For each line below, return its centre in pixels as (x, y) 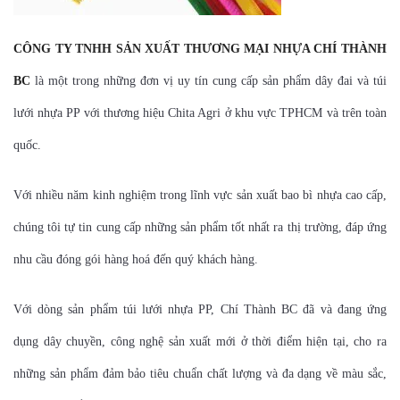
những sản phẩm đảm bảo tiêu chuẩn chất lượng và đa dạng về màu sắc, (200, 374)
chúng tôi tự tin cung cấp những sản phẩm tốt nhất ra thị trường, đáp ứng (200, 227)
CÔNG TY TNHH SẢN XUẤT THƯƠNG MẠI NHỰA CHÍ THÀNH (200, 49)
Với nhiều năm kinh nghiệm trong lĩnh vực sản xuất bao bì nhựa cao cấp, (200, 195)
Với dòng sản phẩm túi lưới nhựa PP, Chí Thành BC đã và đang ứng (200, 309)
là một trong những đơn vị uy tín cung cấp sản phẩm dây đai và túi (208, 81)
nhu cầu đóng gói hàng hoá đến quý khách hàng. (136, 259)
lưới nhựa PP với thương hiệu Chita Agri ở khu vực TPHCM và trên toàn (200, 113)
